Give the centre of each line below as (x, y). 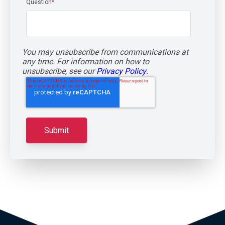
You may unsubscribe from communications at (105, 52)
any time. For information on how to (86, 62)
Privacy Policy (121, 71)
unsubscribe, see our (59, 71)
